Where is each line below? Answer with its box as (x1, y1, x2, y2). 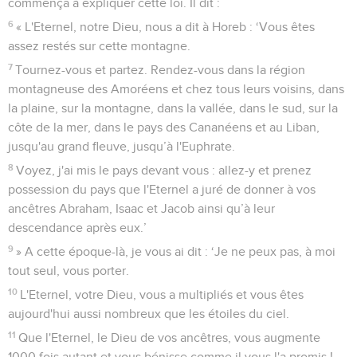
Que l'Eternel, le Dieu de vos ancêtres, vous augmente (18, 331, 321, 344)
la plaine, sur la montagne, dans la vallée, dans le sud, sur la (8, 101, 338, 115)
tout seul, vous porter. (8, 264, 129, 277)
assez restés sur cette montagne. (8, 39, 190, 53)
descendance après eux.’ (8, 221, 147, 234)
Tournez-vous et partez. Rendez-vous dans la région (15, 63, 306, 76)
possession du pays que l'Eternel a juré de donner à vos (8, 182, 316, 196)
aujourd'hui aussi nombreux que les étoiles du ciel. (8, 307, 289, 320)
